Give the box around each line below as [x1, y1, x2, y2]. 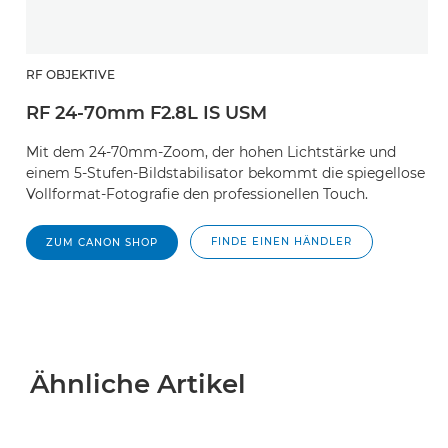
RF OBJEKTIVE [26, 67, 115, 82]
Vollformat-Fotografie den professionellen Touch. [26, 185, 368, 203]
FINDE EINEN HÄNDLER [211, 235, 352, 248]
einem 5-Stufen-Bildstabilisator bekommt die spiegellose [26, 164, 425, 182]
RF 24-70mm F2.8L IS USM [26, 102, 267, 124]
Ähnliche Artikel [30, 368, 246, 400]
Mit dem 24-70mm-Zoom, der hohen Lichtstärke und [26, 143, 396, 161]
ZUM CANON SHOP [46, 236, 158, 249]
